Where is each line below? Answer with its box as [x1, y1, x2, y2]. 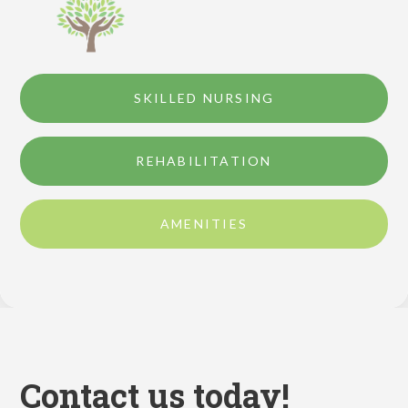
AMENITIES [159, 215, 249, 231]
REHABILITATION [136, 152, 272, 168]
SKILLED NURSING [133, 89, 275, 106]
